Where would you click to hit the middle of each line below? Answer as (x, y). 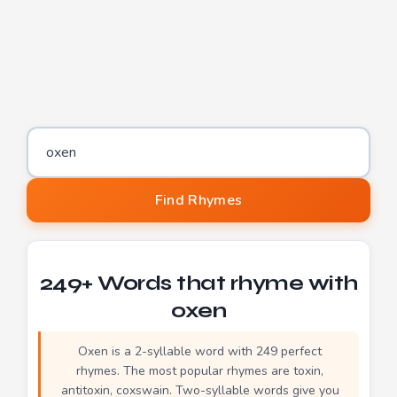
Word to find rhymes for (69, 179)
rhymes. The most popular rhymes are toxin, (200, 370)
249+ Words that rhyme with (198, 283)
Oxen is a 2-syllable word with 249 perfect (200, 351)
